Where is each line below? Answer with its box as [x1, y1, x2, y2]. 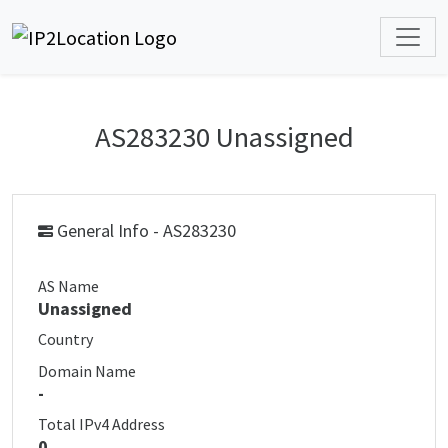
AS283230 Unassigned [94, 119, 354, 155]
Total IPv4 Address [38, 414, 165, 434]
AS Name [38, 276, 99, 296]
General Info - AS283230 [53, 219, 236, 242]
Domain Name [38, 361, 136, 381]
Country [38, 329, 93, 349]
